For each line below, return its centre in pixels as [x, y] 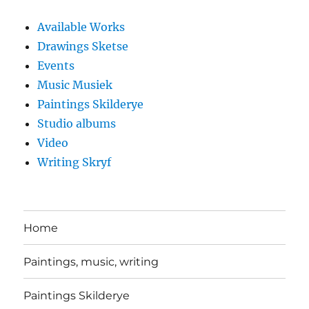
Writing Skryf [74, 162]
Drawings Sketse [83, 47]
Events [56, 66]
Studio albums [77, 124]
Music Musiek [75, 85]
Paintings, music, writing [91, 261]
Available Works [81, 27]
